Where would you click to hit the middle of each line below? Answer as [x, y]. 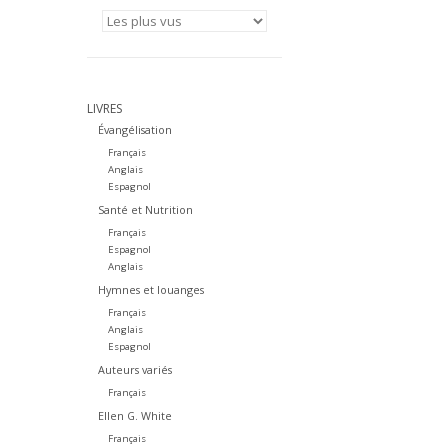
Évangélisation [134, 130]
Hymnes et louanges [150, 290]
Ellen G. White [134, 416]
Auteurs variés [134, 370]
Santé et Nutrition [145, 210]
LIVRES [104, 108]
